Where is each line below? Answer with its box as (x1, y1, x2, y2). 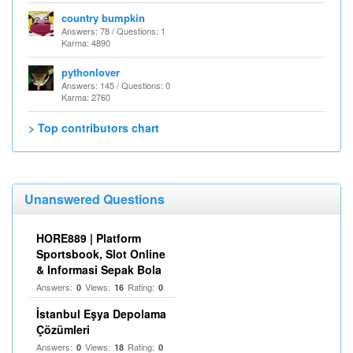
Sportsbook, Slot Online (36, 246, 165, 262)
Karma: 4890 (61, 36, 110, 49)
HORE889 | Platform (36, 230, 141, 246)
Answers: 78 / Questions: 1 (61, 24, 165, 37)
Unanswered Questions (24, 190, 165, 208)
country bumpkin (61, 10, 145, 25)
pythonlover (61, 65, 120, 80)
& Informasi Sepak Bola (36, 262, 162, 277)
